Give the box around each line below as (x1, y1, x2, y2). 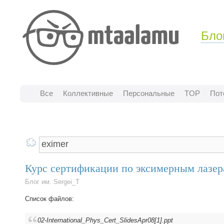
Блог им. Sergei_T (25, 178, 79, 185)
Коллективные (63, 89, 113, 97)
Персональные (123, 89, 174, 97)
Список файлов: (25, 195, 74, 202)
